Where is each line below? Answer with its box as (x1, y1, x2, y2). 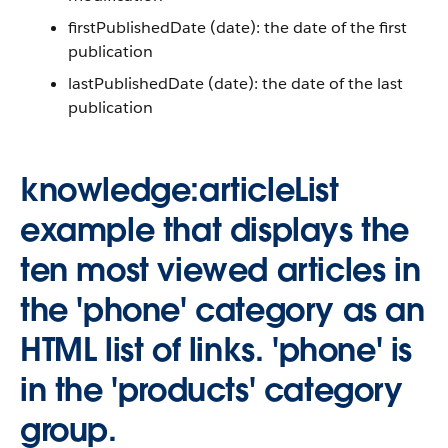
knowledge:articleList (20, 169, 339, 210)
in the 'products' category (20, 369, 403, 410)
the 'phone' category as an (20, 289, 425, 330)
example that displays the (20, 209, 410, 250)
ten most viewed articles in (20, 249, 421, 290)
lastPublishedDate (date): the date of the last (68, 73, 403, 94)
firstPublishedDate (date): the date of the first (68, 17, 407, 38)
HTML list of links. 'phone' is (20, 329, 413, 370)
